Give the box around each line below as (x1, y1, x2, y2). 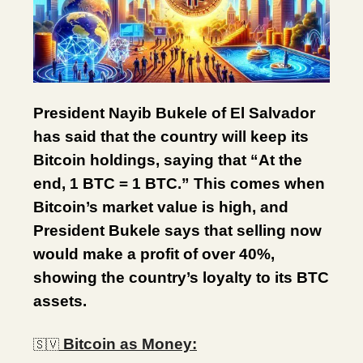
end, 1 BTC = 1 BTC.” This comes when (33, 174, 325, 192)
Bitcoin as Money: (59, 335, 197, 352)
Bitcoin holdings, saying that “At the (33, 151, 302, 169)
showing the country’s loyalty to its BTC (33, 268, 329, 286)
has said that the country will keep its (33, 127, 309, 145)
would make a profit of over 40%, (33, 245, 275, 263)
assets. (33, 292, 87, 310)
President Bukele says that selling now (33, 221, 322, 239)
